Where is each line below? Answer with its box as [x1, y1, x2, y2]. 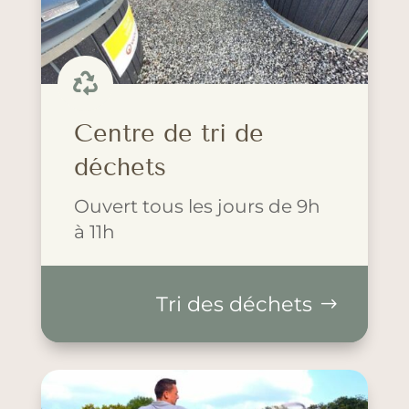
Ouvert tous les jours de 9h [73, 194, 320, 218]
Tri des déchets [156, 290, 313, 317]
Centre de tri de [73, 119, 264, 149]
